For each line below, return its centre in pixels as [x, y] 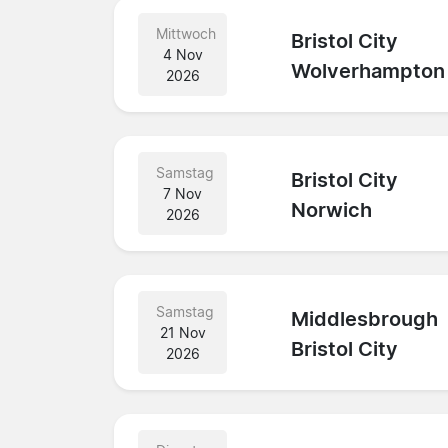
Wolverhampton [368, 71]
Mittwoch [186, 33]
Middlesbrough [365, 319]
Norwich [332, 210]
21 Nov [182, 332]
